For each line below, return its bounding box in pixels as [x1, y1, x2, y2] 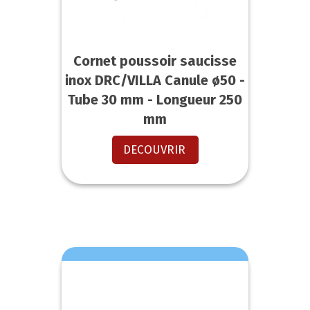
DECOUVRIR [122, 143, 185, 158]
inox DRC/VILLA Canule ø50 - [65, 72, 245, 89]
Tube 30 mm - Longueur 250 [68, 91, 242, 109]
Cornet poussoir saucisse [73, 53, 237, 70]
